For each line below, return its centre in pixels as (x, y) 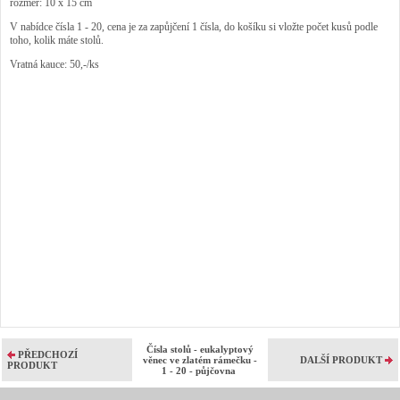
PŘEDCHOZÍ (48, 354)
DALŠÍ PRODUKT (341, 359)
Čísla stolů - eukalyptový (200, 349)
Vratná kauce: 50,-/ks (54, 64)
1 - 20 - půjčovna (200, 370)
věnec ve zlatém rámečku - (200, 359)
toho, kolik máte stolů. (57, 40)
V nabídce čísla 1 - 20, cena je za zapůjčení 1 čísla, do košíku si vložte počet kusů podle (194, 26)
